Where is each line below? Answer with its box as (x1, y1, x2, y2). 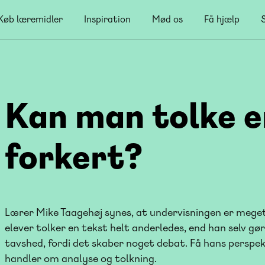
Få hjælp (204, 13, 240, 25)
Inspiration (84, 13, 131, 25)
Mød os (152, 13, 183, 25)
